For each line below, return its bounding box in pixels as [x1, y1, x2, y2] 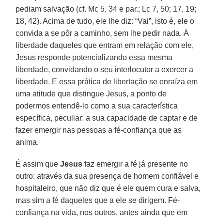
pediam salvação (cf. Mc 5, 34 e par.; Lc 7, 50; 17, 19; [15, 4, 197, 13]
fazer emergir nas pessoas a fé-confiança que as [15, 125, 182, 134]
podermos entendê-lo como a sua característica [15, 101, 178, 110]
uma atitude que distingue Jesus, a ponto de [15, 89, 167, 98]
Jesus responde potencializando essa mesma [15, 53, 173, 62]
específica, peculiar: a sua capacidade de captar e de [15, 113, 198, 122]
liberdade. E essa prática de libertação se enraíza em [15, 77, 198, 86]
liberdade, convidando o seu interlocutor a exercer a [15, 65, 194, 74]
